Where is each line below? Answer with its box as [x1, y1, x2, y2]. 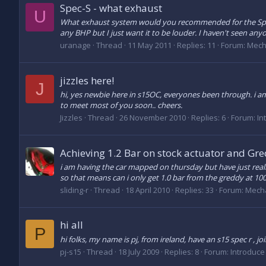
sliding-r [60, 185, 88, 196]
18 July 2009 [118, 246, 159, 257]
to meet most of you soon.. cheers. [60, 100, 182, 110]
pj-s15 [60, 246, 81, 257]
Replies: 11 [177, 40, 216, 51]
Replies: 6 [191, 112, 226, 123]
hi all [60, 218, 83, 232]
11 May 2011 [128, 40, 172, 51]
